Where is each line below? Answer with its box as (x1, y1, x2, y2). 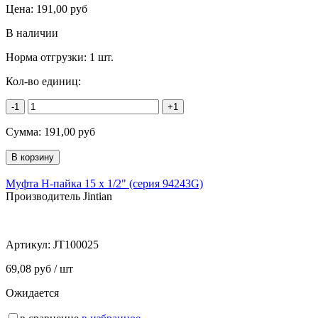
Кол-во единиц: (6, 75, 81, 88)
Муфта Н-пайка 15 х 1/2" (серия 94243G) (6, 177, 203, 190)
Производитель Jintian (6, 190, 112, 203)
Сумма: (6, 126, 44, 138)
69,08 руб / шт (6, 263, 73, 275)
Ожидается (6, 287, 59, 300)
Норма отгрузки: (6, 51, 89, 64)
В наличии (6, 27, 58, 40)
